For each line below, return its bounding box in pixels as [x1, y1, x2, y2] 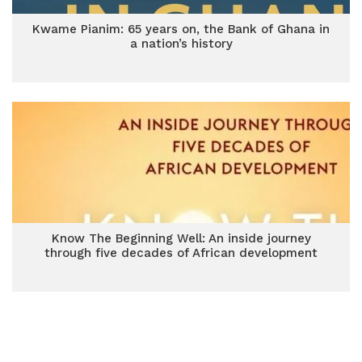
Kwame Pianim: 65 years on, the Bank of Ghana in [32, 22, 330, 36]
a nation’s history [129, 36, 233, 51]
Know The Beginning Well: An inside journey [51, 231, 311, 246]
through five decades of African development [44, 246, 318, 260]
